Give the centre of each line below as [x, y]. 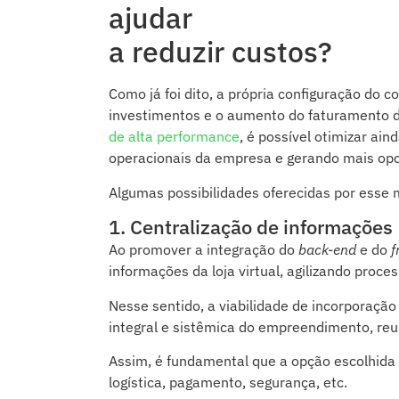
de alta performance [174, 137]
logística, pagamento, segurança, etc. [228, 383]
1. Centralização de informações [251, 227]
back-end [327, 250]
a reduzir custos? [220, 52]
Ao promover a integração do [204, 250]
